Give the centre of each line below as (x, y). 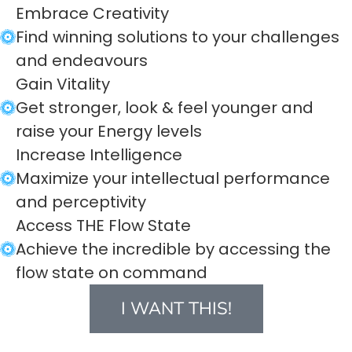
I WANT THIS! (176, 309)
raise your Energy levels (109, 132)
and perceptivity (81, 202)
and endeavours (82, 61)
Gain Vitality (63, 84)
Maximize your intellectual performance (173, 179)
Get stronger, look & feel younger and (165, 108)
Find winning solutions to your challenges (178, 37)
